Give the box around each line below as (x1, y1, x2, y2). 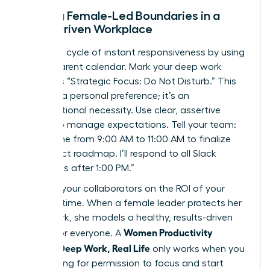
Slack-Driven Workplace (22, 22, 152, 35)
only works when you (150, 243, 245, 254)
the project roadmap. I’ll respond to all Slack (22, 148, 216, 159)
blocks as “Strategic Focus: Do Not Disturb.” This (22, 76, 236, 86)
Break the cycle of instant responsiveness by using (22, 47, 245, 57)
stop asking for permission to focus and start (22, 258, 224, 268)
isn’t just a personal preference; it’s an (22, 90, 189, 101)
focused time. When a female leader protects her (22, 198, 242, 208)
